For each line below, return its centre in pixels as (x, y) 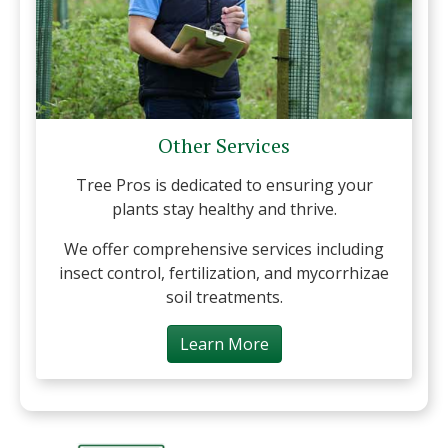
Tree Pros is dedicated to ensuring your (224, 184)
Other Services (224, 145)
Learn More (224, 343)
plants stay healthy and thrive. (224, 208)
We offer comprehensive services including (224, 248)
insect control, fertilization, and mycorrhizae (224, 272)
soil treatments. (224, 296)
